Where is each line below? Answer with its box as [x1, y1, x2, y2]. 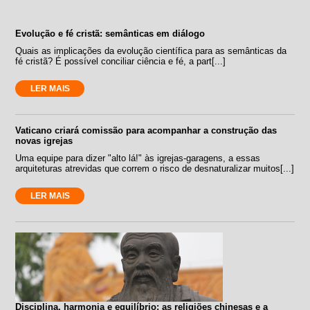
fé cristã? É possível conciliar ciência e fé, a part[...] [15, 55, 226, 66]
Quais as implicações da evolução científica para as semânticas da [15, 45, 287, 56]
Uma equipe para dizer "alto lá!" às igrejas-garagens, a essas [15, 152, 261, 163]
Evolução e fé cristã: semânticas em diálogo [15, 28, 206, 39]
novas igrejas [15, 135, 73, 146]
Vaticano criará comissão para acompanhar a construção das [15, 125, 277, 136]
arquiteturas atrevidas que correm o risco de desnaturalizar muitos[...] [15, 163, 295, 174]
